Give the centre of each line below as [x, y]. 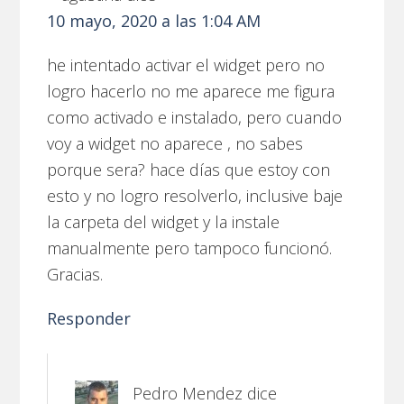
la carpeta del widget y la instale [164, 221]
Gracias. [75, 274]
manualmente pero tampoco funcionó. [190, 248]
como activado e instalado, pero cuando [195, 117]
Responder [89, 318]
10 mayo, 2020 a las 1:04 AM [154, 20]
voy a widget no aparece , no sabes [175, 143]
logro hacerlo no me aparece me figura [191, 91]
